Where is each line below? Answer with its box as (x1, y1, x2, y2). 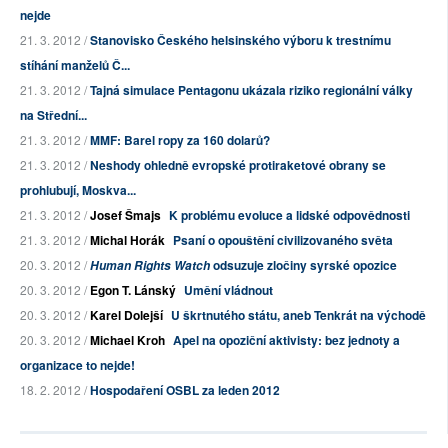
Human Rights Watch (90, 257, 210, 275)
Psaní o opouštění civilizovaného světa (173, 231, 393, 250)
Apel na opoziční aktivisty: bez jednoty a (173, 331, 400, 350)
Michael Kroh (90, 331, 165, 350)
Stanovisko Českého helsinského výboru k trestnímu (90, 31, 391, 50)
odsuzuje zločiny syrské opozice (210, 256, 397, 275)
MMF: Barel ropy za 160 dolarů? (90, 131, 270, 150)
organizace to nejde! (20, 356, 135, 375)
